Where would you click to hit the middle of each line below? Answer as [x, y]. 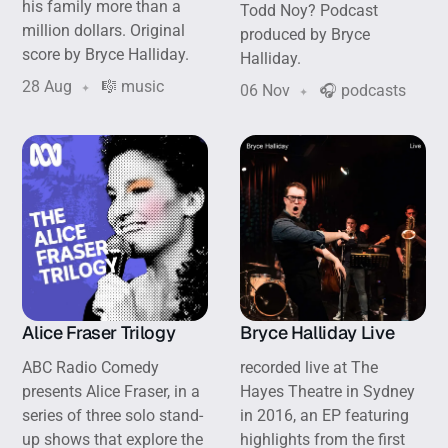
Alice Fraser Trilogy [100, 332]
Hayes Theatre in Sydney [327, 391]
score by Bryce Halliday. [106, 55]
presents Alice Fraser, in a [111, 391]
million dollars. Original [104, 31]
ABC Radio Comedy [91, 367]
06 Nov [265, 91]
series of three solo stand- [113, 415]
